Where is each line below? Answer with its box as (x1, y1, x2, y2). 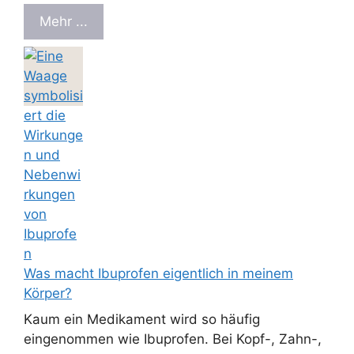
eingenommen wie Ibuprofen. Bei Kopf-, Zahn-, (24, 331, 322, 348)
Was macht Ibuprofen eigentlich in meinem (24, 265, 293, 281)
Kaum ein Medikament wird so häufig (24, 311, 260, 328)
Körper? (24, 284, 72, 301)
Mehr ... (40, 13, 88, 30)
